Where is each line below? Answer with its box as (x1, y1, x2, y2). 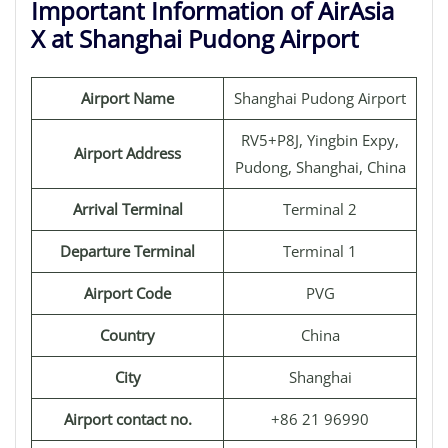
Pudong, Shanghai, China (234, 157, 406, 177)
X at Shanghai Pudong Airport (31, 22, 359, 55)
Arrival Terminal (72, 199, 183, 219)
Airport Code (84, 283, 171, 303)
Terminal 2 (283, 199, 357, 219)
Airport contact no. (63, 409, 192, 429)
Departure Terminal (60, 241, 195, 261)
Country (100, 325, 155, 345)
